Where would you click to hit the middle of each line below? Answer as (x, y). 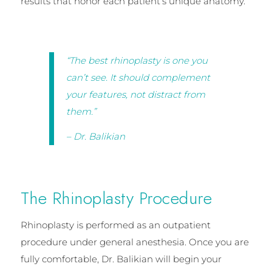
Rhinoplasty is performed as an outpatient (115, 225)
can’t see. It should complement (138, 78)
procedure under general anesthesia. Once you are (134, 242)
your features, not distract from (136, 95)
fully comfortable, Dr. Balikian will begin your (121, 259)
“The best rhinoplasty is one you (137, 61)
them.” (81, 112)
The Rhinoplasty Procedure (116, 198)
